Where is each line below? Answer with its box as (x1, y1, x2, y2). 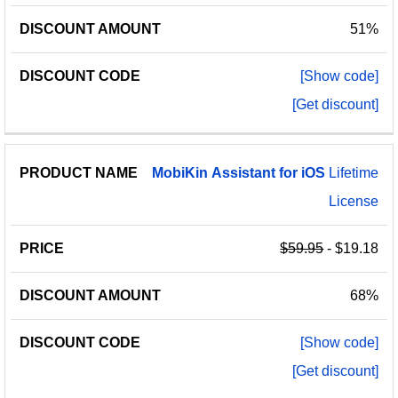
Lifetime (325, 164, 379, 180)
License (329, 193, 379, 209)
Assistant (211, 164, 276, 180)
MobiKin (152, 164, 209, 180)
